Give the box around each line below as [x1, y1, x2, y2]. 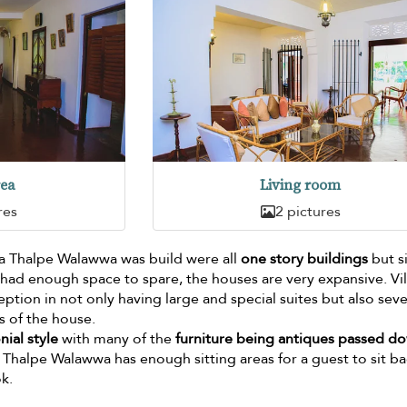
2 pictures [274, 202, 341, 223]
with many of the [58, 329, 176, 350]
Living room [260, 175, 342, 195]
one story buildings [241, 249, 369, 270]
